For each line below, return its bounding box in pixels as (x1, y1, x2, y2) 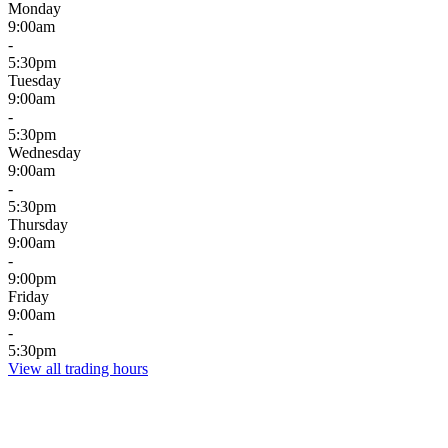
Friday (8, 287, 49, 305)
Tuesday (8, 71, 61, 89)
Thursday (8, 215, 68, 233)
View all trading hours (8, 359, 148, 377)
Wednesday (8, 143, 81, 161)
